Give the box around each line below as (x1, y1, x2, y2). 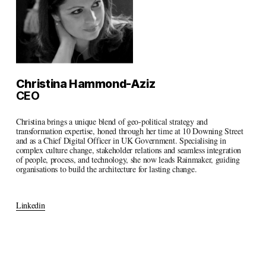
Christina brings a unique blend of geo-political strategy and (15, 115, 208, 127)
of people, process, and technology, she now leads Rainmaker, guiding (15, 153, 240, 165)
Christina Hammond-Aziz (15, 76, 156, 91)
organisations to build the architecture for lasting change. (15, 163, 197, 175)
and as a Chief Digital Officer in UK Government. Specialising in (15, 134, 226, 146)
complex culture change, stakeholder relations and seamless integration (15, 144, 242, 156)
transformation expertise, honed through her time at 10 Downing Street (15, 125, 243, 137)
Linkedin (15, 199, 45, 211)
